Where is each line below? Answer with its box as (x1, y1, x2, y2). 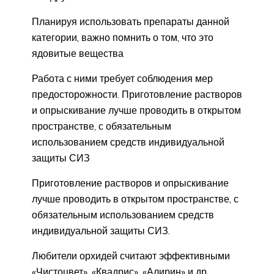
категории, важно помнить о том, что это (32, 31, 213, 44)
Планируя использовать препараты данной (32, 15, 229, 28)
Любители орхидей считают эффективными (32, 250, 230, 262)
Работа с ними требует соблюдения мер (32, 72, 213, 85)
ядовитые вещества (32, 47, 124, 60)
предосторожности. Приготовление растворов (32, 88, 242, 101)
